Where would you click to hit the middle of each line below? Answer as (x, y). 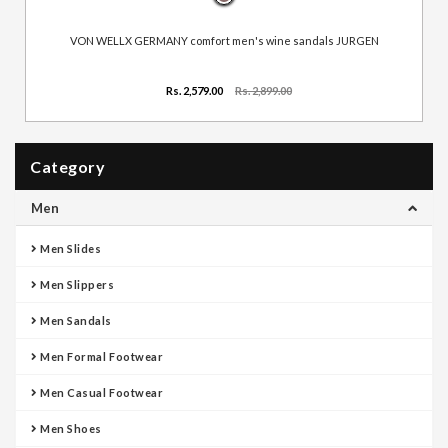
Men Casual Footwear (100, 392)
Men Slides (69, 248)
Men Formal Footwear (100, 356)
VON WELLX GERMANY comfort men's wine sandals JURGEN (224, 40)
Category (67, 166)
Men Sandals (75, 320)
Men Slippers (76, 284)
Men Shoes (69, 428)
